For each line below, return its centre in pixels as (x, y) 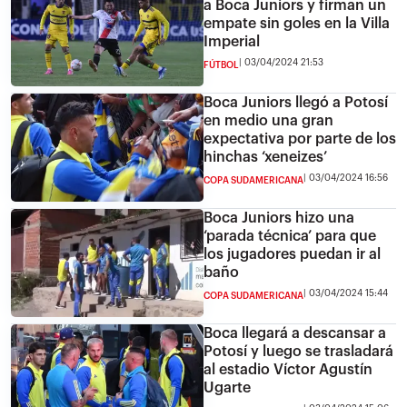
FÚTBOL (221, 65)
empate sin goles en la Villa (297, 23)
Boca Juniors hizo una (279, 218)
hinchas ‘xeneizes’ (265, 157)
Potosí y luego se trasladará (298, 351)
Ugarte (227, 387)
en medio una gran (268, 120)
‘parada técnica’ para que (290, 236)
